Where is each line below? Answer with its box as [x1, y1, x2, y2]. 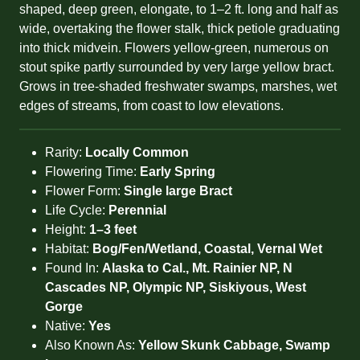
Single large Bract [124, 184, 232, 198]
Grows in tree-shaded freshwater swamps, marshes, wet [19, 80, 337, 93]
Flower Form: [45, 184, 124, 198]
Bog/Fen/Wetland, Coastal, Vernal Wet [92, 242, 322, 256]
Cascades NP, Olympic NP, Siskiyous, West [45, 280, 306, 294]
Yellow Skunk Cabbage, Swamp [138, 338, 330, 352]
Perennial [108, 203, 166, 217]
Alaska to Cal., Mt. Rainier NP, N [102, 261, 292, 275]
